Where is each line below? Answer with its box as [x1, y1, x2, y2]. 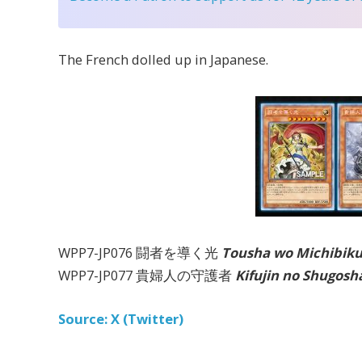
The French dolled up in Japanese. [58, 50, 268, 69]
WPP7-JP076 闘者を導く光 [58, 243, 221, 263]
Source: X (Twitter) [58, 309, 183, 328]
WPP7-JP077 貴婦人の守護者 [58, 266, 235, 285]
